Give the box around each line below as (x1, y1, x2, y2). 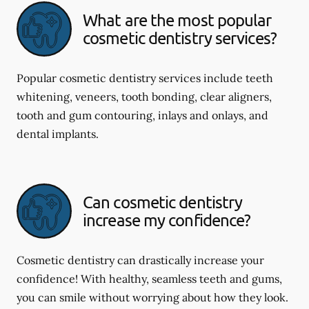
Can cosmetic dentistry (83, 191, 243, 212)
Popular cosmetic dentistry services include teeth (17, 70, 273, 85)
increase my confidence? (83, 209, 251, 230)
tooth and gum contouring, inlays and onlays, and (17, 108, 268, 122)
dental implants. (17, 126, 99, 141)
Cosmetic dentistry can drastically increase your (17, 252, 264, 267)
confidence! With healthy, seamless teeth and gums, (17, 271, 282, 286)
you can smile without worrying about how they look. (17, 290, 288, 304)
